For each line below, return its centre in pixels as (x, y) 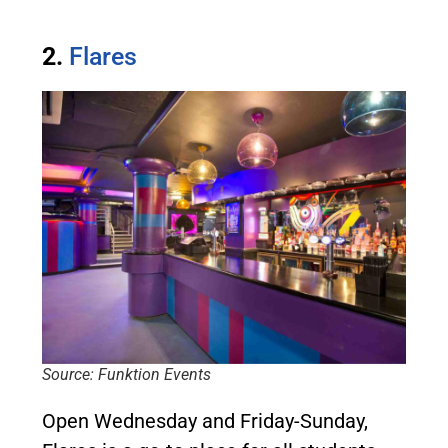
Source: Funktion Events (126, 374)
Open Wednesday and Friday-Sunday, (205, 420)
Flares (103, 56)
